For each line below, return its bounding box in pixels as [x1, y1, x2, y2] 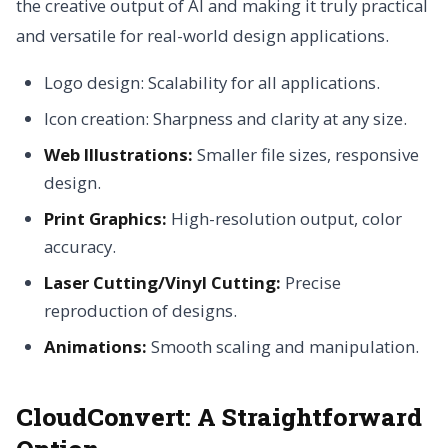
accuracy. [44, 235, 116, 259]
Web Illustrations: [44, 143, 193, 167]
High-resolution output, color [167, 207, 402, 231]
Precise [281, 271, 341, 295]
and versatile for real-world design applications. [16, 24, 389, 48]
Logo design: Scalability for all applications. [44, 71, 380, 95]
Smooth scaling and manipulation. [147, 335, 419, 359]
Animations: [44, 335, 147, 359]
